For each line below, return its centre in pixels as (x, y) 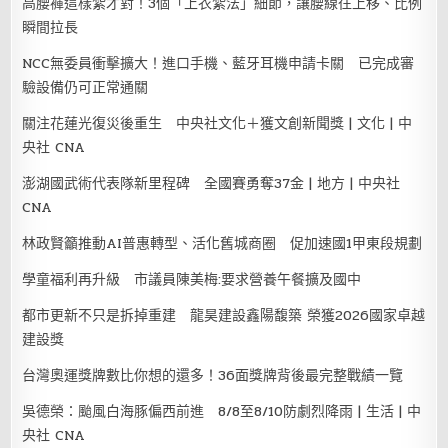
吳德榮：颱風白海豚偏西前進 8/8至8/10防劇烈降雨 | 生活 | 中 (222, 411)
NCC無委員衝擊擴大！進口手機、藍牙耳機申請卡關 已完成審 (218, 63)
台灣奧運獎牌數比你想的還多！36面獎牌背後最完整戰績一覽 (213, 375)
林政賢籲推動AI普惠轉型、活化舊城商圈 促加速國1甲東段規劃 (222, 243)
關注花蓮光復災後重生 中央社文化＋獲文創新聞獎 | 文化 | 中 (217, 123)
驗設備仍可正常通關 (85, 87)
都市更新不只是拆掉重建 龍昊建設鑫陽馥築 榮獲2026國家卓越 (224, 315)
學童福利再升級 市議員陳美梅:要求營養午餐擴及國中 (192, 279)
